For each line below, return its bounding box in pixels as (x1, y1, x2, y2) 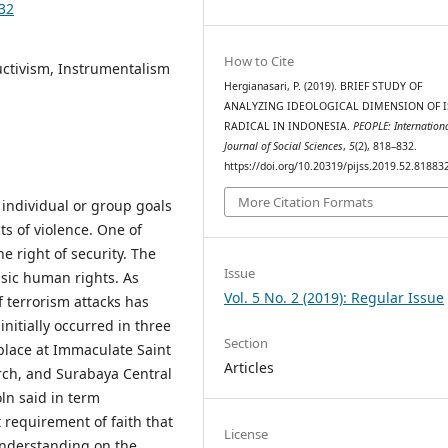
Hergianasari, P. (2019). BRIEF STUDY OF (224, 79, 423, 93)
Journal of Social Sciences (224, 139, 344, 153)
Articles (224, 357, 275, 377)
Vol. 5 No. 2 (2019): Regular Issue (224, 287, 445, 307)
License (224, 424, 269, 443)
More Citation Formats (238, 192, 374, 211)
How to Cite (224, 52, 295, 70)
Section (224, 333, 269, 352)
